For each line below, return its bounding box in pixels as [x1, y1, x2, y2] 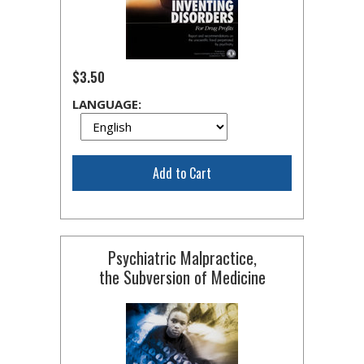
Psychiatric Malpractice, [107, 245, 257, 270]
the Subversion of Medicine [98, 265, 266, 289]
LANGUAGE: [72, 96, 141, 112]
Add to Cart [153, 163, 211, 183]
